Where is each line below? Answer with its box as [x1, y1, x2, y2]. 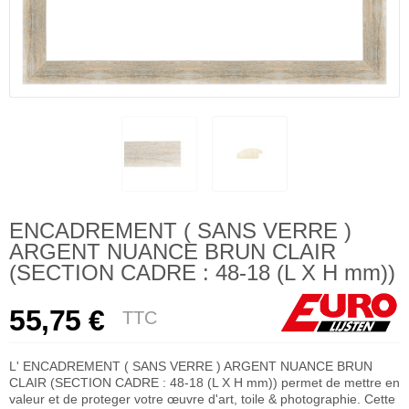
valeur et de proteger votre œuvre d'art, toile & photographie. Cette [9, 391, 395, 406]
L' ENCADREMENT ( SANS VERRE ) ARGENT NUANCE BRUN [9, 358, 372, 373]
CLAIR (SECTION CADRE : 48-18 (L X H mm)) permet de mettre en [9, 374, 400, 390]
